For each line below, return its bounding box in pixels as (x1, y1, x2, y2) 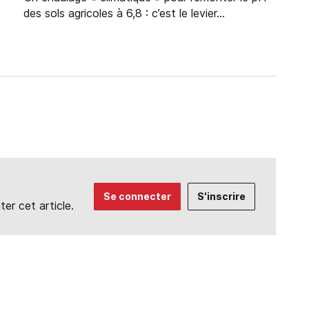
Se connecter (103, 190, 171, 202)
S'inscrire (197, 190, 246, 202)
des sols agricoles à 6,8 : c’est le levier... (23, 6, 225, 21)
